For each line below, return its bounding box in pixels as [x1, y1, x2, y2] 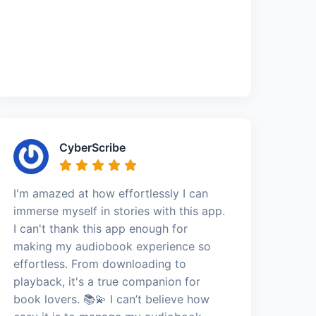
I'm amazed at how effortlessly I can [13, 186, 209, 200]
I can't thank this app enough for [13, 221, 188, 236]
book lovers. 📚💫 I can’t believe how [13, 292, 210, 306]
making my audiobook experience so [13, 239, 212, 253]
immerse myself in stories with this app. [13, 204, 226, 218]
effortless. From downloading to [13, 257, 187, 271]
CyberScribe [59, 140, 126, 154]
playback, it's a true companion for [13, 274, 201, 288]
